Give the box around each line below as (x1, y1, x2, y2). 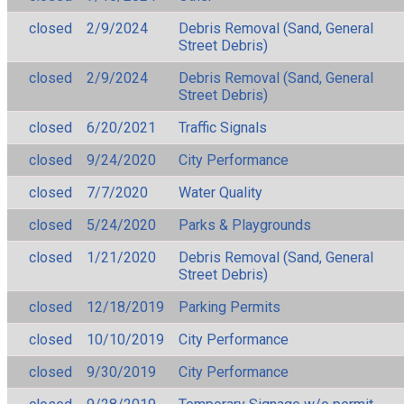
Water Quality (179, 183, 262, 201)
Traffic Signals (179, 118, 267, 136)
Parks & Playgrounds (179, 216, 311, 234)
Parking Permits (179, 298, 280, 316)
